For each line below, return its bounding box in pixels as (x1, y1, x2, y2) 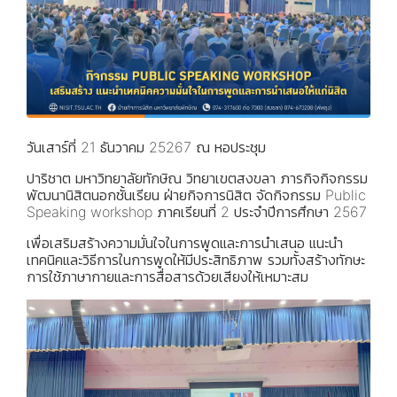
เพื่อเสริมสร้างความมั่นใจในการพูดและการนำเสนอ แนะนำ (27, 233, 343, 252)
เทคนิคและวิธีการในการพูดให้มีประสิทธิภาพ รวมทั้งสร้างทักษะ (27, 250, 365, 269)
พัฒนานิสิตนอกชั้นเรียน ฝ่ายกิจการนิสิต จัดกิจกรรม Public (27, 185, 366, 204)
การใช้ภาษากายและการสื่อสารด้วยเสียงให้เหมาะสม (27, 267, 308, 285)
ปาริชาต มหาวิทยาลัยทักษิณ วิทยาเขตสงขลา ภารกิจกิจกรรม (27, 168, 368, 187)
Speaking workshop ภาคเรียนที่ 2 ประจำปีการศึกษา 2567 (27, 202, 367, 221)
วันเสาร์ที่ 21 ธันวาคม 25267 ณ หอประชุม (27, 137, 266, 156)
